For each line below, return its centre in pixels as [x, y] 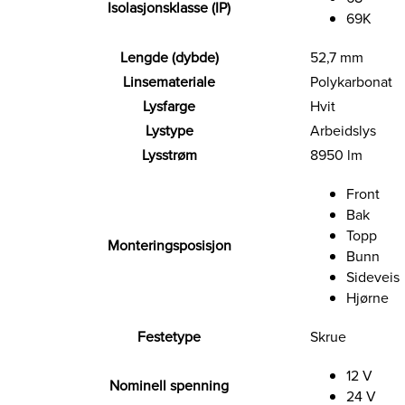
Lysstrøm [169, 155]
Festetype [169, 337]
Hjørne [367, 298]
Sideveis [373, 278]
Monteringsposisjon [169, 246]
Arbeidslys [343, 131]
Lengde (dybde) [169, 58]
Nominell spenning [169, 386]
